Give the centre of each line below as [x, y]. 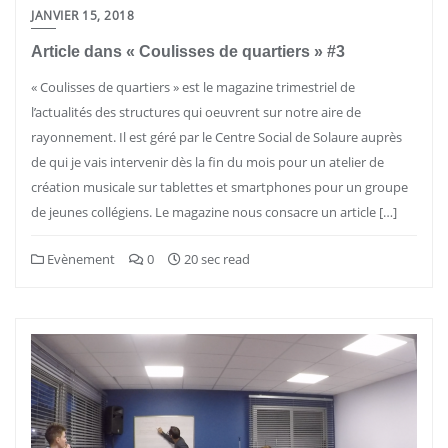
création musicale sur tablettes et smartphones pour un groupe [219, 187]
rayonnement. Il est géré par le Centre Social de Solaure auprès [216, 137]
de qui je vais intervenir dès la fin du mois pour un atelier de [207, 162]
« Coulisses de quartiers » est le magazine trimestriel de [193, 87]
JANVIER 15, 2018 [82, 15]
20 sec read [215, 259]
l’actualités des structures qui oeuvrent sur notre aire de [196, 112]
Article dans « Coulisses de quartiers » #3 [188, 51]
